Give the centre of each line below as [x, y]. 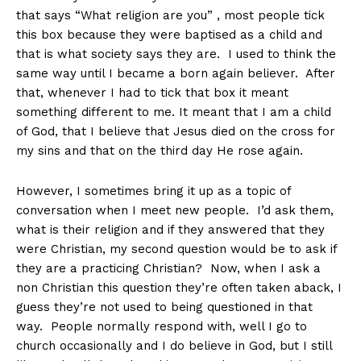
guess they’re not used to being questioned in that [164, 307]
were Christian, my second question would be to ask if [176, 249]
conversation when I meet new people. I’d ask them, [175, 211]
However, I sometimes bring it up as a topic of [154, 191]
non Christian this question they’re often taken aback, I [179, 288]
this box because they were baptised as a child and [169, 35]
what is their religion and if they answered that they [170, 230]
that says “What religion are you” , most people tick [170, 16]
